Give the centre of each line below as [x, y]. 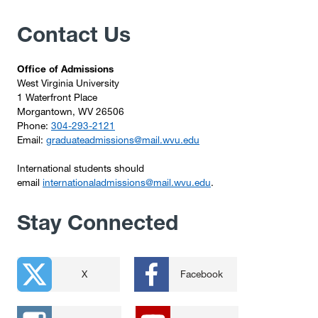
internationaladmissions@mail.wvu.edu [127, 182]
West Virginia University [68, 83]
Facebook [202, 274]
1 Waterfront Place [57, 97]
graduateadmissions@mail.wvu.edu [123, 139]
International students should [81, 168]
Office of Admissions [65, 68]
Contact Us [74, 34]
